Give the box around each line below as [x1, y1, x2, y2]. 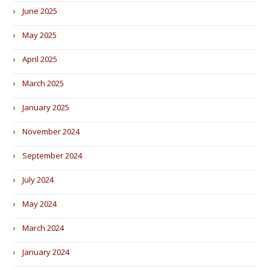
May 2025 [22, 30, 57, 40]
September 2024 [22, 150, 83, 161]
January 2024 [22, 246, 70, 257]
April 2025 [22, 54, 58, 64]
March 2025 [22, 78, 64, 89]
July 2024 [22, 174, 54, 185]
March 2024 [22, 222, 64, 233]
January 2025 [22, 102, 70, 113]
